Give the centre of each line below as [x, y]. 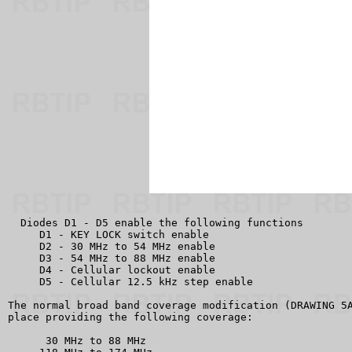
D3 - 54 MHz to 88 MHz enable [112, 258]
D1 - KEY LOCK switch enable [108, 234]
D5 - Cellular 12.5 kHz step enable [130, 281]
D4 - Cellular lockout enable [112, 269]
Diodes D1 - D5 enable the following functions [156, 222]
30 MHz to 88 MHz [77, 340]
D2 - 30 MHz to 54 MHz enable [112, 246]
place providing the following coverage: [130, 317]
